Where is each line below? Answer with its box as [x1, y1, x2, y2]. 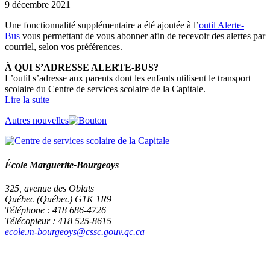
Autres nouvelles [5, 115, 69, 126]
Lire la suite [5, 95, 49, 105]
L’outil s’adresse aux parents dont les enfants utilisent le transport [5, 73, 251, 84]
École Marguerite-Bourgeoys [5, 159, 119, 170]
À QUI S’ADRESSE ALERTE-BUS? [5, 62, 159, 73]
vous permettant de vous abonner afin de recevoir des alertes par [20, 31, 265, 42]
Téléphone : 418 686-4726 [5, 204, 106, 215]
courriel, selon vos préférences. [5, 42, 122, 52]
